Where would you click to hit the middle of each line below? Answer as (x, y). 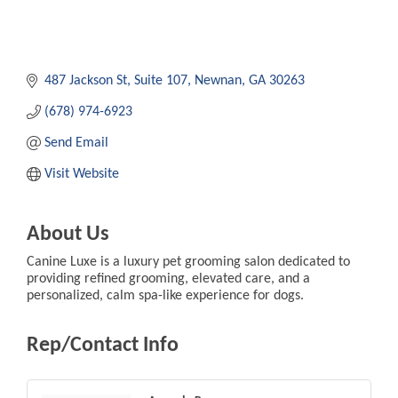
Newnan (218, 80)
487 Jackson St (86, 80)
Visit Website (82, 174)
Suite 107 (161, 80)
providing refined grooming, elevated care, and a (168, 279)
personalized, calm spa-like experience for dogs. (165, 295)
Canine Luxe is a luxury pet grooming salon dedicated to (188, 262)
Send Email (76, 143)
